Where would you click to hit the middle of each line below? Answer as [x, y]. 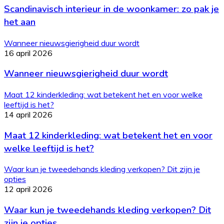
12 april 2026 [28, 189]
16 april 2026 [28, 53]
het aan [20, 22]
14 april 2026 [28, 114]
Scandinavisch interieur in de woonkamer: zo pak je [111, 9]
